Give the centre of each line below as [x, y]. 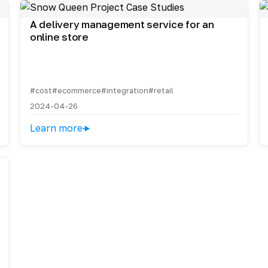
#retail [161, 91]
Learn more [56, 128]
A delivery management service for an [122, 25]
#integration [124, 91]
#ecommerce [76, 91]
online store [59, 37]
